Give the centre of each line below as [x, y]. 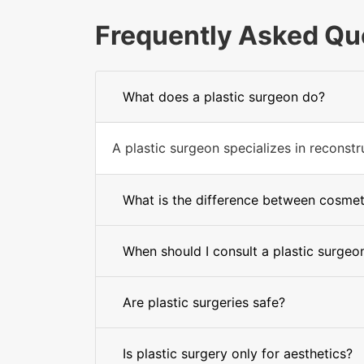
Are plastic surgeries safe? [204, 302]
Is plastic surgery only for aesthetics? [238, 353]
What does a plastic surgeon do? [224, 97]
